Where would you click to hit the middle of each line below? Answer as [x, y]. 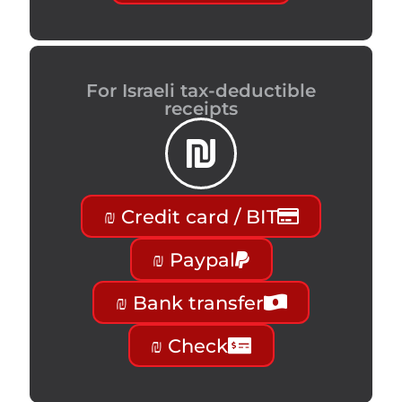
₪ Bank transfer [189, 302]
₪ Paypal [194, 259]
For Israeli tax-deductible [201, 91]
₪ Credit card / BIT [190, 216]
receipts [201, 109]
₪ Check [189, 345]
